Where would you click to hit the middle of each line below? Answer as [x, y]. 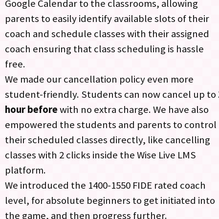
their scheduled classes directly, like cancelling [108, 140]
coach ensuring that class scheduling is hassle [104, 49]
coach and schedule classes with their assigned [107, 33]
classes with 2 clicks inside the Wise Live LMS [100, 155]
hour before [31, 109]
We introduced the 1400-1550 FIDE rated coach [105, 185]
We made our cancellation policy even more [99, 79]
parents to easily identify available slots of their [107, 18]
